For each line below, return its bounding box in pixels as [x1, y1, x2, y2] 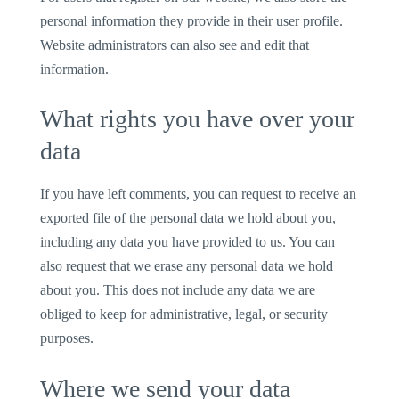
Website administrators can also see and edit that [40, 37, 310, 53]
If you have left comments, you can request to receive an [40, 186, 357, 202]
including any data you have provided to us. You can [40, 234, 336, 250]
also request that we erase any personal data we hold [40, 258, 334, 274]
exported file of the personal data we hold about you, [40, 210, 337, 226]
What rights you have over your [40, 105, 355, 134]
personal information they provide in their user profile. [40, 12, 344, 28]
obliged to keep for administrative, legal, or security [40, 306, 329, 322]
